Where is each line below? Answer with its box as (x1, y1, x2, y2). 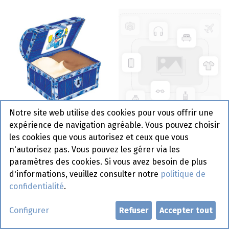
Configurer (9, 205, 49, 215)
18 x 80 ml (8, 126, 50, 138)
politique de (161, 169, 205, 179)
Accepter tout (159, 205, 213, 215)
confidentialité (9, 181, 64, 192)
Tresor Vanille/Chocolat (8, 115, 107, 127)
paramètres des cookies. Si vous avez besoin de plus (9, 157, 207, 167)
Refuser (119, 205, 149, 215)
